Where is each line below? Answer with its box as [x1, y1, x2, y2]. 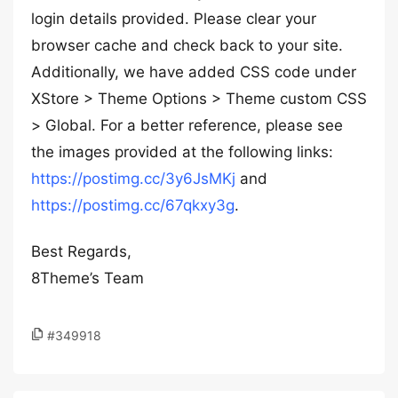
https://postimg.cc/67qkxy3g [31, 196, 235, 214]
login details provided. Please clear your [31, 10, 316, 28]
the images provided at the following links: [31, 143, 333, 161]
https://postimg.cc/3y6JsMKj [31, 170, 235, 187]
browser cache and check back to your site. [31, 36, 343, 54]
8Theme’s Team [31, 269, 144, 287]
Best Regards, [31, 243, 131, 260]
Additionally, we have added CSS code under [31, 63, 356, 81]
